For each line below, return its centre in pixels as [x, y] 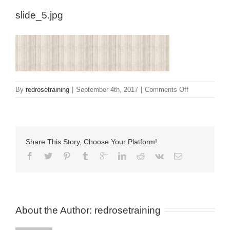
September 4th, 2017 [107, 90]
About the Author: [55, 210]
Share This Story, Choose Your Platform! [91, 142]
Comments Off [167, 90]
